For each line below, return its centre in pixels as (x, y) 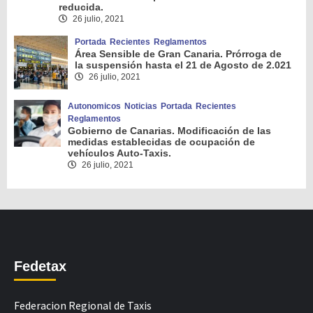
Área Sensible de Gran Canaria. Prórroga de (178, 54)
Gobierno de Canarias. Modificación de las (170, 131)
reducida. (81, 7)
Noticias (141, 107)
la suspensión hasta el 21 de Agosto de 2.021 (183, 65)
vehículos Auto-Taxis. (120, 153)
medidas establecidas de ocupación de (162, 142)
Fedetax (40, 267)
